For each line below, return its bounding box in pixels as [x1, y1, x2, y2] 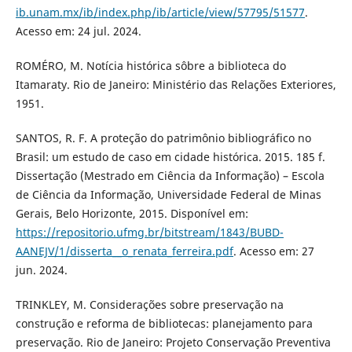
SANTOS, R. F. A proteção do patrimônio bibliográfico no [15, 130, 311, 145]
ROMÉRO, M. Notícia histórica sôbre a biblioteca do [15, 57, 286, 73]
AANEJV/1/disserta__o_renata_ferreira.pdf [15, 243, 233, 258]
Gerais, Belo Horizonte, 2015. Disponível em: [15, 205, 248, 221]
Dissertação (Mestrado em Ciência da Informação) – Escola [15, 167, 324, 183]
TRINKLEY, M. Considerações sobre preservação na [15, 296, 284, 312]
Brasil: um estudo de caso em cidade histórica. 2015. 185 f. [15, 148, 325, 164]
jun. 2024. [15, 262, 68, 277]
